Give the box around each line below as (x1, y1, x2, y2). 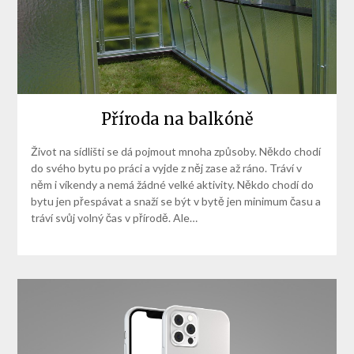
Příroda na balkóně (101, 109, 253, 130)
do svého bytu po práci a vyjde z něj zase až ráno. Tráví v (30, 161, 302, 175)
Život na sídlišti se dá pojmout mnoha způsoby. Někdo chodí (30, 145, 321, 159)
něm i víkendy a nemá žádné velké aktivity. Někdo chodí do (30, 178, 314, 192)
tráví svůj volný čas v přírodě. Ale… (30, 211, 198, 225)
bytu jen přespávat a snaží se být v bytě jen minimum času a (30, 194, 321, 209)
